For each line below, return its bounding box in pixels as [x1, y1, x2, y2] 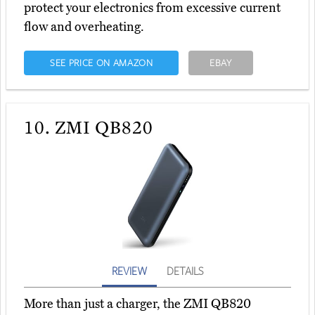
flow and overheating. [24, 19, 144, 35]
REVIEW [112, 264, 147, 278]
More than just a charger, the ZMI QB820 [24, 296, 251, 312]
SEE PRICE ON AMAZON [49, 56, 153, 70]
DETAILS [167, 264, 203, 278]
